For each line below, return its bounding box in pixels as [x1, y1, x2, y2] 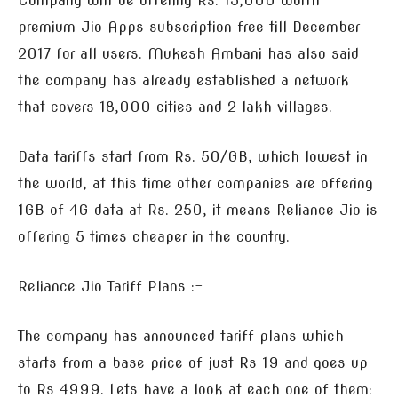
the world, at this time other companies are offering [18, 175, 373, 192]
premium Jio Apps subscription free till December [18, 19, 360, 36]
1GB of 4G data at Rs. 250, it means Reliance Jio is [18, 202, 378, 219]
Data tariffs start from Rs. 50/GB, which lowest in [18, 148, 368, 165]
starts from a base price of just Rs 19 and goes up [18, 354, 368, 371]
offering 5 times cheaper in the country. [18, 228, 290, 245]
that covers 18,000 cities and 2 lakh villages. [18, 99, 332, 115]
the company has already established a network [18, 72, 349, 89]
